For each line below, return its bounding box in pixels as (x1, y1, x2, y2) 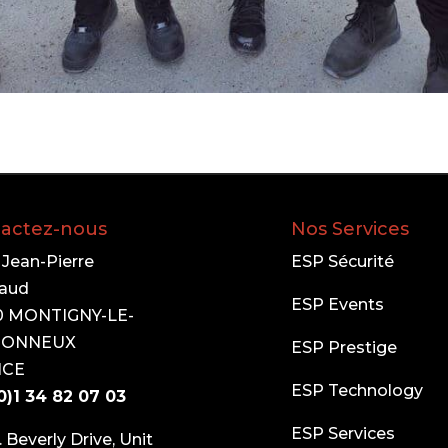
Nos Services (291, 218, 410, 241)
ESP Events (291, 295, 385, 315)
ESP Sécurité (291, 252, 395, 272)
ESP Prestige (291, 338, 398, 358)
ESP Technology (291, 381, 424, 401)
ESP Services (291, 424, 396, 444)
